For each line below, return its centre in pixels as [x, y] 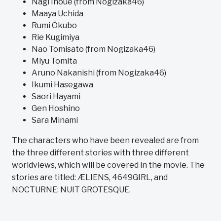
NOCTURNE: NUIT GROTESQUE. [72, 190]
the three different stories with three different [100, 153]
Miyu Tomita [54, 61]
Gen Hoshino [56, 108]
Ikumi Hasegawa [62, 85]
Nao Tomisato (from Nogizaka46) [93, 49]
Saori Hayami [56, 96]
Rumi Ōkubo [54, 25]
